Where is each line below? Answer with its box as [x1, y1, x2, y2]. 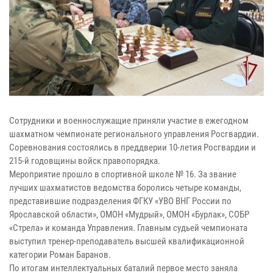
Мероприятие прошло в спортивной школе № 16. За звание [9, 169, 236, 180]
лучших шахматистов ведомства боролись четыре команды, [9, 182, 241, 194]
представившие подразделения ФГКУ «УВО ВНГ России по [9, 196, 232, 207]
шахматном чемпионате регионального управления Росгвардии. [9, 129, 259, 140]
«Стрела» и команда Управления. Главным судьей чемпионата [9, 222, 247, 234]
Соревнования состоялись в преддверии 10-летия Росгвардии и [9, 142, 256, 154]
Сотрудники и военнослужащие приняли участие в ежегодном [9, 115, 249, 127]
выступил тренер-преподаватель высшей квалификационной [9, 236, 244, 247]
